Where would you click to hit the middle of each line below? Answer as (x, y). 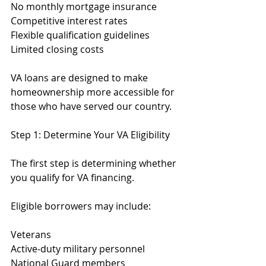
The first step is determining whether (95, 163)
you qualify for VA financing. (72, 178)
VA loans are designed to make (80, 78)
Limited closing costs (57, 49)
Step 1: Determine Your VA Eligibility (90, 135)
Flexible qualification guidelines (80, 35)
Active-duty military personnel (78, 249)
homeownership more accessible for (94, 92)
